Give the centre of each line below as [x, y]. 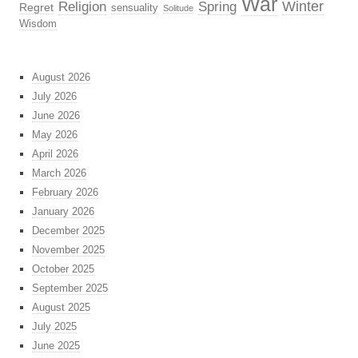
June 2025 [56, 346]
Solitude [178, 8]
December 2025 [68, 231]
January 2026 [63, 212]
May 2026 [55, 135]
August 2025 [61, 308]
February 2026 [65, 193]
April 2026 [55, 154]
